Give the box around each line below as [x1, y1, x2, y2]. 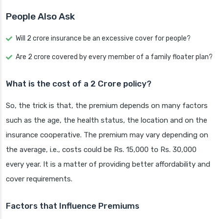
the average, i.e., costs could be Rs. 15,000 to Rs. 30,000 [6, 145, 197, 154]
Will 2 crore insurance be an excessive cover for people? [16, 34, 191, 43]
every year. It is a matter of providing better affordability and [6, 160, 210, 169]
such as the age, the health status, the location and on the [6, 116, 207, 125]
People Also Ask [6, 11, 75, 22]
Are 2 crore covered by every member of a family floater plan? [16, 53, 213, 62]
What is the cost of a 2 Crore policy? [6, 79, 152, 89]
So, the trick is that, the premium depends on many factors [6, 101, 208, 110]
